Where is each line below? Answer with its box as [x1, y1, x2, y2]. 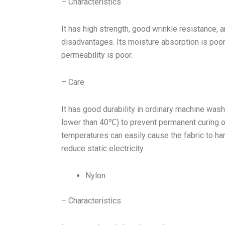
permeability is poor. [61, 50, 133, 60]
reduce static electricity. [61, 144, 145, 153]
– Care [61, 77, 84, 87]
